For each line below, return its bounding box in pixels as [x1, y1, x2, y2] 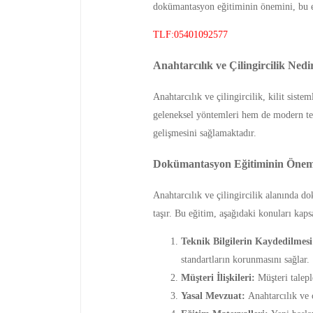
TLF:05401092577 [152, 29, 228, 40]
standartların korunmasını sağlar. [180, 254, 310, 265]
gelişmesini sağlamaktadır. [152, 127, 256, 138]
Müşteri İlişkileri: [180, 272, 255, 283]
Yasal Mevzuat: [180, 290, 245, 301]
